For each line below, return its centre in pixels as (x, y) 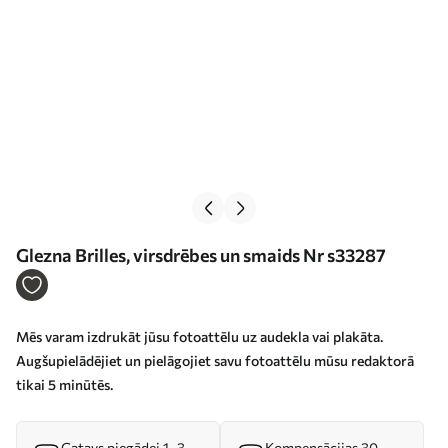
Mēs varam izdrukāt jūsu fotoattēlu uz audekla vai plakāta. (199, 336)
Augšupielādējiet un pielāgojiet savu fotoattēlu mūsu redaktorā (215, 360)
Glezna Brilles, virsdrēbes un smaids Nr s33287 (201, 255)
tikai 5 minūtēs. (64, 384)
